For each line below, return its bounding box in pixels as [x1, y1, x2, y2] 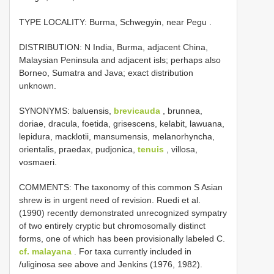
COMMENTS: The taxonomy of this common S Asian [19, 182, 223, 192]
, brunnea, [160, 106, 202, 116]
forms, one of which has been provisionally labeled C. [19, 234, 225, 243]
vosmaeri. [19, 157, 57, 167]
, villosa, [164, 144, 198, 154]
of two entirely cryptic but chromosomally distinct [19, 221, 206, 231]
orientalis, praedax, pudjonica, [19, 144, 138, 154]
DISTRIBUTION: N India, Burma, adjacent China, [19, 42, 208, 52]
